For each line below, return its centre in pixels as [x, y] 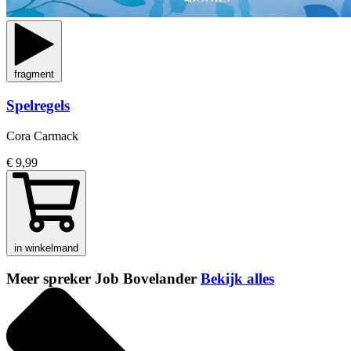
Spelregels [38, 106]
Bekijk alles [237, 279]
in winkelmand [46, 248]
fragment [34, 74]
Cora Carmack [42, 136]
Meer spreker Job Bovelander [103, 279]
